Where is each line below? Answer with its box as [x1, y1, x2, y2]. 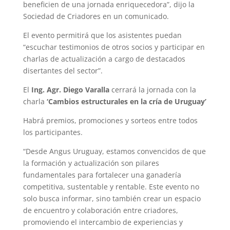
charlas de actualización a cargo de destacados [23, 54, 185, 64]
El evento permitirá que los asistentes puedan [23, 30, 182, 41]
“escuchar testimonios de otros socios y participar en [23, 42, 205, 52]
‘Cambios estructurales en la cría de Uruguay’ [46, 97, 206, 107]
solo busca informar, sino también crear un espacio [23, 194, 201, 204]
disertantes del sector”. [23, 66, 103, 76]
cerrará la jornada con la [109, 85, 196, 95]
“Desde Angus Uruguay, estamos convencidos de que [23, 146, 206, 157]
